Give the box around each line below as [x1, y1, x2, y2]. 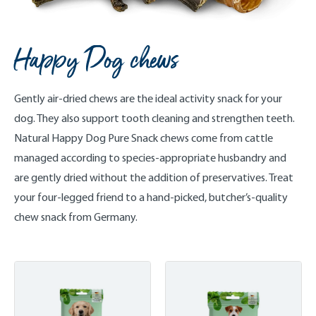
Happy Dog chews [14, 40, 178, 80]
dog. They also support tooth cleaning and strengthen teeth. [14, 111, 295, 125]
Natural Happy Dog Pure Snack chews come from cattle [14, 131, 273, 145]
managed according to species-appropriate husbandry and [14, 151, 286, 164]
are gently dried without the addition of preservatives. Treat [14, 171, 293, 184]
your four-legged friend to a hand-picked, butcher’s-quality [14, 190, 288, 204]
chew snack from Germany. [14, 210, 138, 224]
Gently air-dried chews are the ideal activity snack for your [14, 92, 282, 105]
